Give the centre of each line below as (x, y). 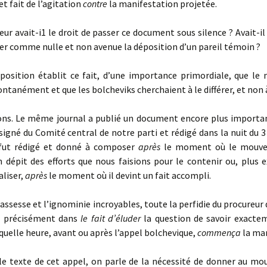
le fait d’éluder (112, 218)
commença (220, 232)
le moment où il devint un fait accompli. (130, 175)
